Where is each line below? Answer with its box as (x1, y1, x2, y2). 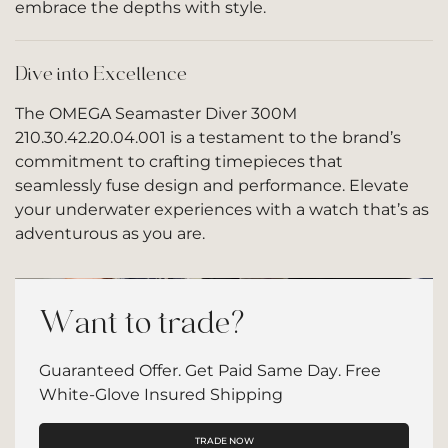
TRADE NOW (194, 435, 254, 446)
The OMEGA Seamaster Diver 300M (15, 104, 297, 123)
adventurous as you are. (15, 224, 205, 243)
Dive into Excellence (15, 62, 187, 85)
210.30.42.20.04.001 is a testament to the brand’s (15, 128, 401, 147)
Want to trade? (39, 305, 245, 341)
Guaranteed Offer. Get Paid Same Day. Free (39, 361, 381, 380)
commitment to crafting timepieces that (15, 152, 343, 171)
